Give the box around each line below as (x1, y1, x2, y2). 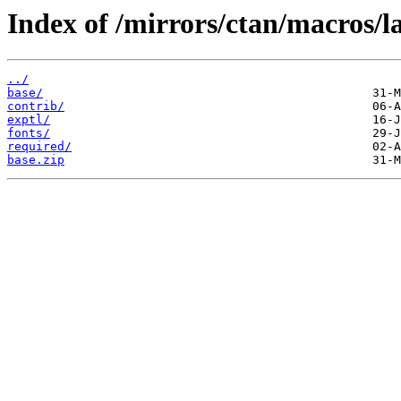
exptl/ (7, 113, 50, 127)
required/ (7, 140, 72, 154)
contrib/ (7, 99, 64, 114)
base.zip (7, 153, 64, 167)
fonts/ (7, 126, 50, 141)
